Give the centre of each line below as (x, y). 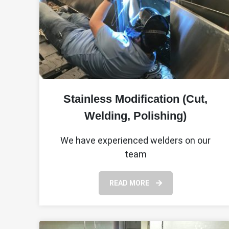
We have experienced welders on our (136, 140)
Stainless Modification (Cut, (136, 99)
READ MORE (130, 183)
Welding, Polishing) (136, 116)
